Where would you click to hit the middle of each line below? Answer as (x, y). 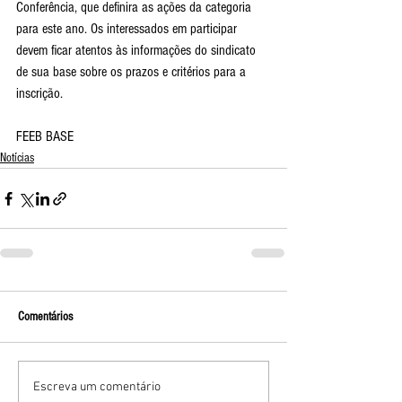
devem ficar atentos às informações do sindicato (138, 50)
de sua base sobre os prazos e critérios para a (133, 72)
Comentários (45, 317)
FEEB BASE (45, 136)
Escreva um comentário (97, 387)
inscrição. (39, 93)
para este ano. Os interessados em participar (128, 29)
